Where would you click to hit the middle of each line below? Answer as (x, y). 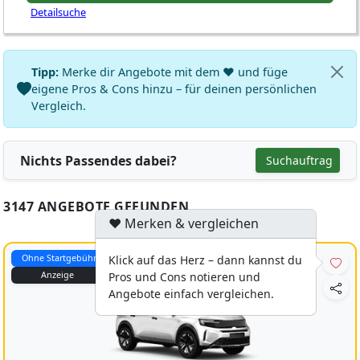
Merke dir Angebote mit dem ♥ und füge (173, 72)
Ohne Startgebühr (59, 258)
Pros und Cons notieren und (184, 277)
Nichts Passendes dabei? (98, 160)
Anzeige (57, 275)
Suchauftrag (299, 160)
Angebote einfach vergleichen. (191, 294)
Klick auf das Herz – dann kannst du (205, 260)
